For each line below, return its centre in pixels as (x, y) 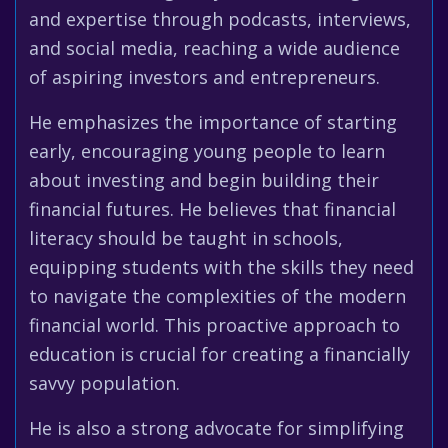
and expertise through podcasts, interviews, (220, 19)
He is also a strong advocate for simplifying (216, 428)
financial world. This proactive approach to (214, 325)
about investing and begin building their (204, 180)
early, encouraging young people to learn (207, 151)
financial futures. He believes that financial (212, 209)
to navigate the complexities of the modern (217, 296)
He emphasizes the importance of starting (213, 122)
